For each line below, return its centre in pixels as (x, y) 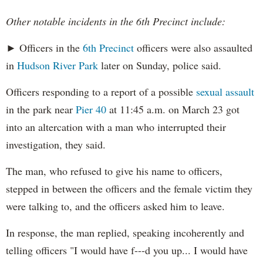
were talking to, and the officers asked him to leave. (115, 206)
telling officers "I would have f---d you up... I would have (127, 250)
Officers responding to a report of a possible (101, 92)
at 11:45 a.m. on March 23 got (173, 109)
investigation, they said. (56, 145)
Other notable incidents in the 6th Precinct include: (116, 21)
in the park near (41, 109)
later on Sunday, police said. (160, 65)
